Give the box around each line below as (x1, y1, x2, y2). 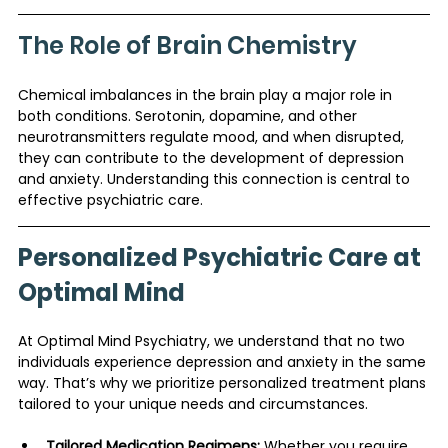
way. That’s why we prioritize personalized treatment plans (18, 372, 430, 393)
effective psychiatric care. (18, 189, 203, 210)
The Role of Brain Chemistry (18, 28, 357, 62)
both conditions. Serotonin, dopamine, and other (18, 105, 361, 126)
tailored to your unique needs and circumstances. (18, 393, 368, 414)
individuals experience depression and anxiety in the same (18, 351, 430, 372)
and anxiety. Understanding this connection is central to (18, 168, 414, 189)
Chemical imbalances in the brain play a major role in (18, 84, 396, 105)
